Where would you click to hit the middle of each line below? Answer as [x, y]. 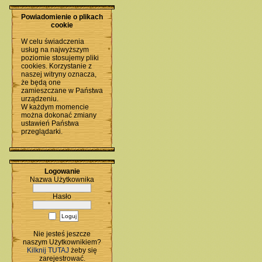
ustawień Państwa [50, 123]
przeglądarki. [42, 132]
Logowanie [62, 171]
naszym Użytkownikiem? [62, 242]
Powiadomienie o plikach [62, 17]
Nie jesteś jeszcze [62, 234]
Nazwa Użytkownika [62, 180]
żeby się [83, 251]
